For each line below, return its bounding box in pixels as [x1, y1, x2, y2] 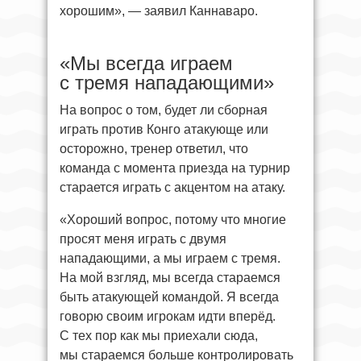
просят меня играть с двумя [60, 231, 226, 246]
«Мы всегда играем [60, 52, 233, 74]
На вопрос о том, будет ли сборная [60, 102, 268, 117]
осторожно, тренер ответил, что [60, 141, 248, 156]
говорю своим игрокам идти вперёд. [60, 309, 276, 323]
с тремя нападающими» [60, 71, 274, 93]
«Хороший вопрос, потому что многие [60, 212, 286, 226]
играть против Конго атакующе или [60, 122, 268, 136]
